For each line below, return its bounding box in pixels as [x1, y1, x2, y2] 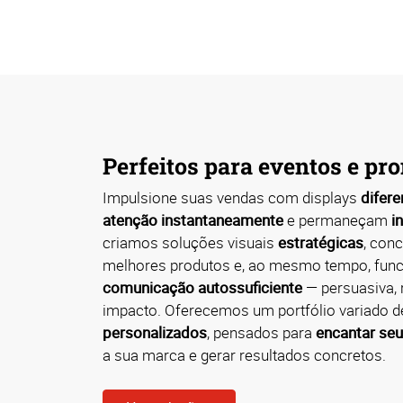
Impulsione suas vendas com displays [103, 186, 361, 208]
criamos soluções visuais [103, 231, 278, 253]
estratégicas [278, 231, 363, 253]
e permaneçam [283, 209, 391, 230]
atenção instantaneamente [103, 209, 283, 230]
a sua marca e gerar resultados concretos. [103, 344, 386, 365]
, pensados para [207, 321, 316, 343]
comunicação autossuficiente [103, 276, 302, 298]
